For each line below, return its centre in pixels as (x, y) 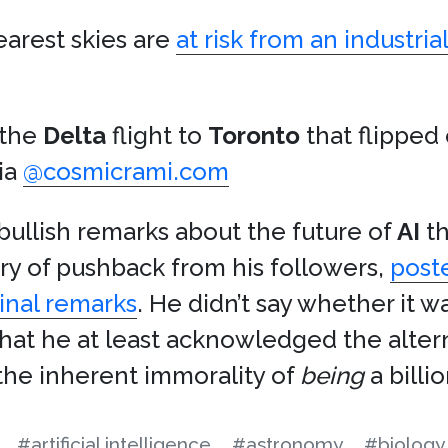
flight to (157, 135)
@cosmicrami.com (126, 171)
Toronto (254, 135)
